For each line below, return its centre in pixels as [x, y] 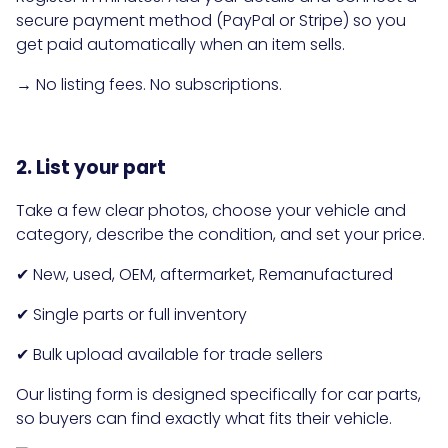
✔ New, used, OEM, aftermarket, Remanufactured [204, 274]
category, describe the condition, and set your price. [220, 234]
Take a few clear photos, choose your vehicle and [211, 210]
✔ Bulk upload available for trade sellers [169, 354]
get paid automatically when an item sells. [180, 45]
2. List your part [91, 167]
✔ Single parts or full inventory [131, 314]
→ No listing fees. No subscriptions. [149, 85]
